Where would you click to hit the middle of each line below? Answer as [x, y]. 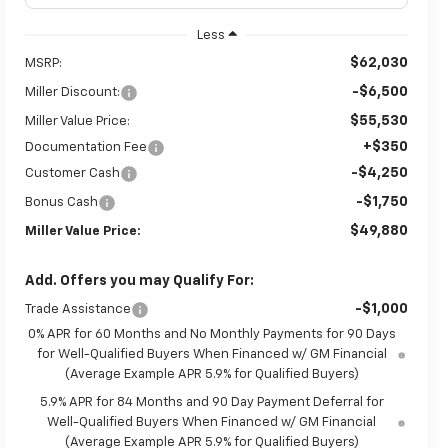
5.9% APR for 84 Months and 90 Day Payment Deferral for [211, 402]
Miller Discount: [73, 92]
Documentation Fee [86, 147]
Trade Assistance [78, 309]
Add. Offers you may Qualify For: [140, 280]
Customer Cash [73, 173]
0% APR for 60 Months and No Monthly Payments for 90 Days [211, 334]
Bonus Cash [62, 202]
